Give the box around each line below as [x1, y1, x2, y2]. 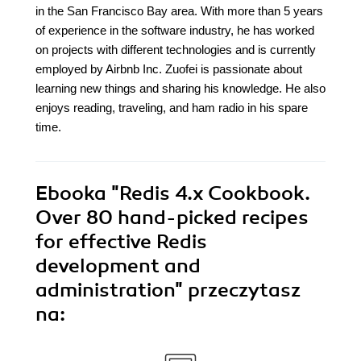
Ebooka [35, 181, 106, 206]
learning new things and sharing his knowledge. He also [35, 81, 326, 96]
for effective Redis [35, 230, 207, 255]
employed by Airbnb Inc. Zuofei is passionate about [35, 62, 302, 77]
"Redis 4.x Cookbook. [106, 181, 310, 206]
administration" [35, 278, 188, 303]
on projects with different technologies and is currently [35, 43, 316, 57]
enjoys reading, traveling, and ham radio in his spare [35, 101, 308, 115]
